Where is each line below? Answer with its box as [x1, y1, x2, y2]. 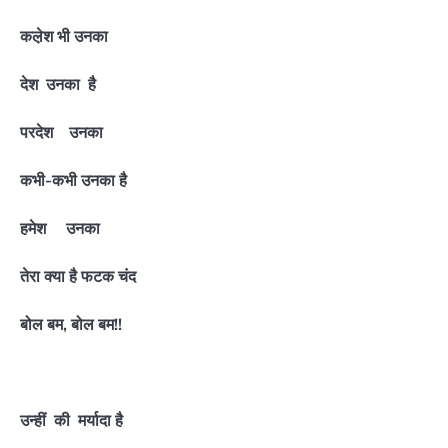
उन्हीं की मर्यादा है [20, 410, 123, 431]
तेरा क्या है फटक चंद [20, 266, 136, 287]
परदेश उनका [20, 121, 103, 142]
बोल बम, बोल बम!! [20, 314, 122, 335]
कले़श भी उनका [20, 25, 108, 46]
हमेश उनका [20, 217, 100, 238]
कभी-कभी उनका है [20, 169, 127, 190]
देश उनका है [20, 73, 96, 94]
